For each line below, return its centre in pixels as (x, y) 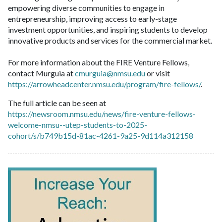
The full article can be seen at (57, 103)
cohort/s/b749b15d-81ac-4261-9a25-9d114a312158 (101, 135)
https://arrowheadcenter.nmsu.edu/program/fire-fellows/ (104, 84)
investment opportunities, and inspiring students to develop (108, 29)
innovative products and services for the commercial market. (110, 40)
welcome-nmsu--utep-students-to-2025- (78, 124)
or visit (158, 73)
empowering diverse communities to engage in (86, 7)
